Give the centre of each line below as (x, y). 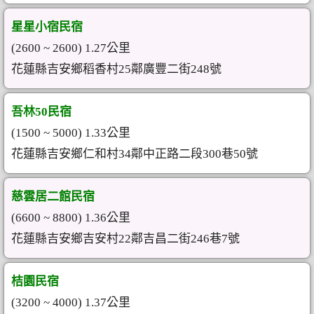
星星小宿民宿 (47, 27)
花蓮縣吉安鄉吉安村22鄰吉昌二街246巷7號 (125, 239)
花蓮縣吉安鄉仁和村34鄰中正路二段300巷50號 (135, 154)
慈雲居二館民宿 (53, 197)
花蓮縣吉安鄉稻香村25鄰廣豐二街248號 (116, 69)
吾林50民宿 (41, 112)
